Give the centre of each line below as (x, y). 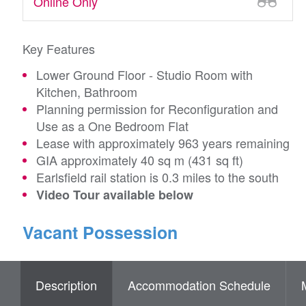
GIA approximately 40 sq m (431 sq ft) (140, 160)
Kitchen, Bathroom (87, 92)
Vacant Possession (100, 232)
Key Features (59, 48)
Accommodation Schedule (199, 285)
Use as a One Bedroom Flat (112, 126)
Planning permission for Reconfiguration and (157, 109)
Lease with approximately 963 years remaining (163, 143)
